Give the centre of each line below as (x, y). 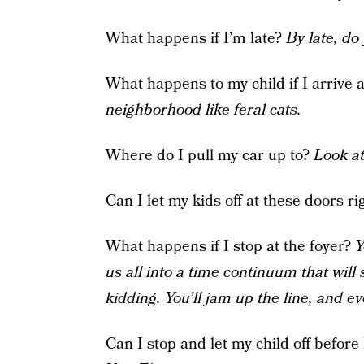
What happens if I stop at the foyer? (230, 247)
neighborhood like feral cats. (203, 110)
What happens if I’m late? (195, 39)
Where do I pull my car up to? (209, 156)
